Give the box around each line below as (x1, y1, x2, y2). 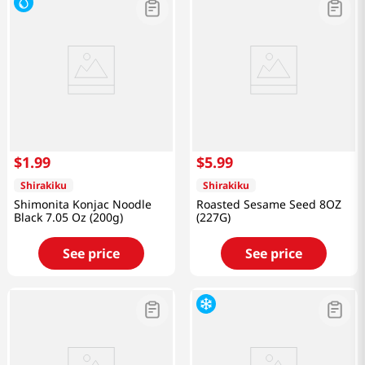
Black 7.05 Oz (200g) (14, 209, 123, 226)
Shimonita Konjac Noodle (14, 196, 152, 213)
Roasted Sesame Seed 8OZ (196, 196, 341, 213)
